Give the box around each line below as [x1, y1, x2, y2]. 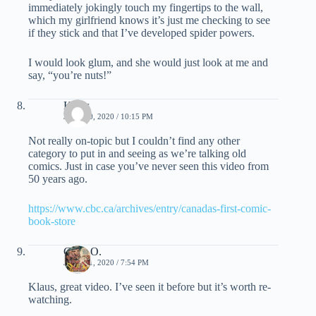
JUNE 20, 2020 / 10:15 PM [63, 111, 153, 121]
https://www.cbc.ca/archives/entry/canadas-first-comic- [28, 202, 271, 214]
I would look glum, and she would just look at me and [28, 56, 268, 68]
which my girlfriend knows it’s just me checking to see [28, 13, 270, 26]
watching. [28, 293, 72, 305]
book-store [28, 214, 75, 227]
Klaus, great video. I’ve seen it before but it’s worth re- [28, 280, 271, 293]
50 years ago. [28, 172, 87, 185]
